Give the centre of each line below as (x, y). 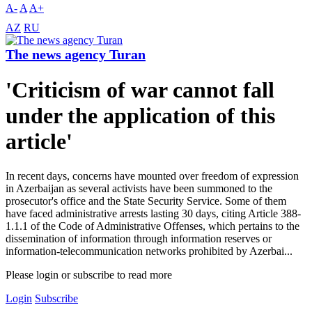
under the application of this (140, 116)
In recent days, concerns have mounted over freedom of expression (152, 175)
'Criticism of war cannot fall (140, 90)
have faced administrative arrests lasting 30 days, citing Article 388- (153, 213)
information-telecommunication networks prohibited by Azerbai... (149, 251)
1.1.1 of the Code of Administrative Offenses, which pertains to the (153, 226)
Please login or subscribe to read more (89, 274)
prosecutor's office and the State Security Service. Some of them (146, 201)
